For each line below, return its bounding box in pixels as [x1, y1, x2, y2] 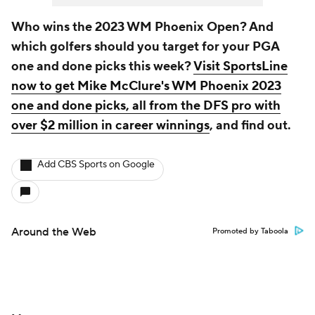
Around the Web [11, 225, 96, 239]
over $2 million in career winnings [11, 117, 210, 134]
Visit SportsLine [193, 58, 288, 75]
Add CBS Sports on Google [37, 158, 155, 171]
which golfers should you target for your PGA [11, 39, 279, 55]
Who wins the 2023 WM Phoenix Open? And [11, 19, 274, 35]
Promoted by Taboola [212, 226, 288, 236]
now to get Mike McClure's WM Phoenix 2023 [11, 78, 281, 94]
